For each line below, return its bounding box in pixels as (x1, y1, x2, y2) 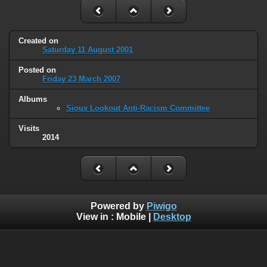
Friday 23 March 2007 (42, 74, 120, 84)
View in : (76, 211, 116, 222)
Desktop (153, 211, 191, 222)
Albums (18, 95, 47, 104)
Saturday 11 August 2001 (42, 45, 133, 55)
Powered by (90, 200, 147, 211)
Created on (18, 36, 58, 46)
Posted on (18, 66, 56, 75)
